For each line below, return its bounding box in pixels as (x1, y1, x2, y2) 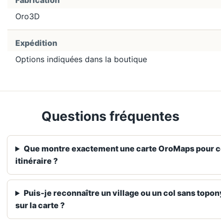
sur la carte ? (15, 200, 65, 211)
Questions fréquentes (41, 108, 180, 124)
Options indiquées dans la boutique (15, 54, 147, 65)
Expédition (15, 38, 57, 48)
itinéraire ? (15, 156, 58, 166)
